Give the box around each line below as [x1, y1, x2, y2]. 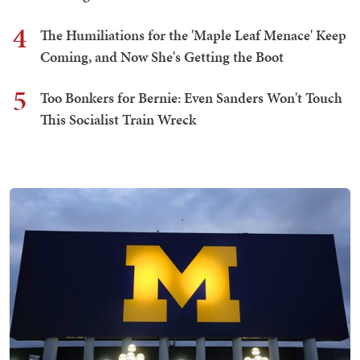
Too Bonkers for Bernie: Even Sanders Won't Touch [40, 88, 342, 108]
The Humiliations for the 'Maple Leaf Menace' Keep [40, 25, 346, 46]
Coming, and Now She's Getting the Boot [40, 47, 284, 67]
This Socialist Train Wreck [40, 109, 196, 130]
